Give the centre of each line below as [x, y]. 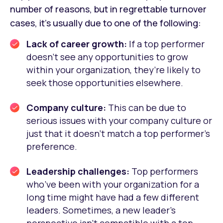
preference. [53, 146]
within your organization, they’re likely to [113, 69]
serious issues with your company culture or [119, 120]
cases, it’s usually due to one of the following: [106, 23]
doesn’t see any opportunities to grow [107, 56]
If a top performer [167, 44]
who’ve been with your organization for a [113, 184]
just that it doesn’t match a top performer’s [118, 133]
